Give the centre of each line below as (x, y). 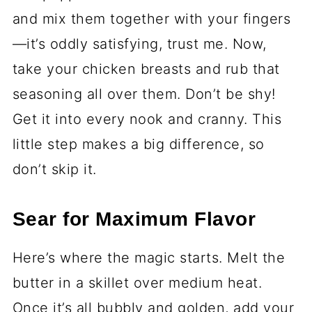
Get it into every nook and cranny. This (147, 119)
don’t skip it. (54, 169)
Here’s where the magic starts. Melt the (149, 257)
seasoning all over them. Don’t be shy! (144, 94)
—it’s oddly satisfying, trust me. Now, (139, 44)
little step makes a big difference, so (138, 144)
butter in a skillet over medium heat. (137, 282)
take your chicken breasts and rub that (146, 69)
